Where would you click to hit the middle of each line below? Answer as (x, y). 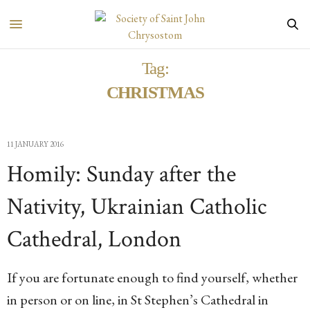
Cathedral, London (94, 239)
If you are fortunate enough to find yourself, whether (152, 277)
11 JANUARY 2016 (35, 144)
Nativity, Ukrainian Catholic (137, 207)
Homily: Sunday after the (121, 174)
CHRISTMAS (155, 92)
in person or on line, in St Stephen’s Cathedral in (138, 300)
